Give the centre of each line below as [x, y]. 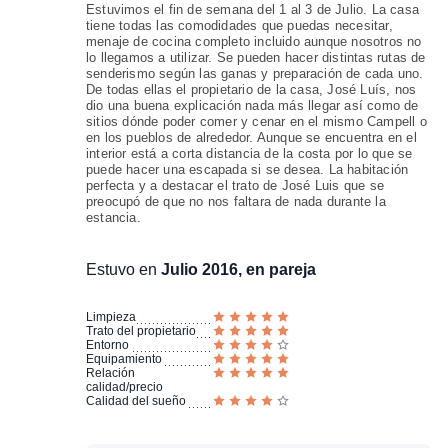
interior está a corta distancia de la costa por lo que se [249, 153]
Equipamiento [123, 359]
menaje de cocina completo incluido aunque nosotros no [253, 41]
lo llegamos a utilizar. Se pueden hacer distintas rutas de [255, 57]
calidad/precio [124, 387]
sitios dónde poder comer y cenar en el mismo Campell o [256, 121]
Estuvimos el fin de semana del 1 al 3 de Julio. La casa [252, 9]
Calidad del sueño [135, 401]
